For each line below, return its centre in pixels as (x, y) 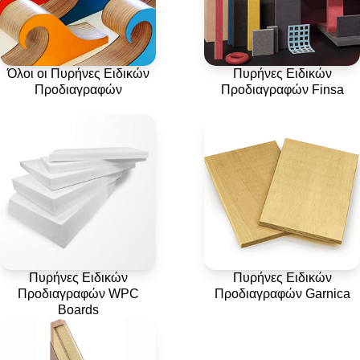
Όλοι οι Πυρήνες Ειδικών (78, 74)
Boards (78, 310)
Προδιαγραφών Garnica (282, 294)
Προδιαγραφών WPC (78, 294)
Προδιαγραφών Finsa (282, 90)
